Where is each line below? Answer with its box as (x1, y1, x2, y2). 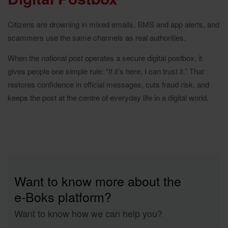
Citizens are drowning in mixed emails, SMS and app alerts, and (8, 18, 219, 30)
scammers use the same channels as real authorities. (8, 32, 186, 43)
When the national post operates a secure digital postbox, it (8, 52, 202, 63)
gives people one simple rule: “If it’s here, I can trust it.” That (8, 65, 204, 76)
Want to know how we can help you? (14, 206, 162, 220)
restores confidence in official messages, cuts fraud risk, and (8, 78, 209, 90)
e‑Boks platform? (14, 187, 111, 206)
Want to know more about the (14, 171, 181, 190)
